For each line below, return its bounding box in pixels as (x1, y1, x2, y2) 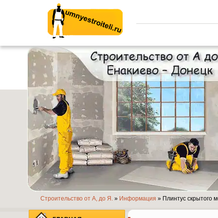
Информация (119, 195, 156, 202)
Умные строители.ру (56, 44, 113, 51)
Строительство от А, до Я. (40, 195, 113, 202)
